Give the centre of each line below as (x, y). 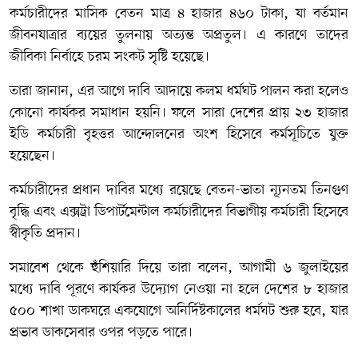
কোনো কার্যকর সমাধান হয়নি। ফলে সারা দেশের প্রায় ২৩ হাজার (179, 112)
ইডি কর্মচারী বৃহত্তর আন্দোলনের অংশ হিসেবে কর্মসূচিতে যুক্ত (179, 134)
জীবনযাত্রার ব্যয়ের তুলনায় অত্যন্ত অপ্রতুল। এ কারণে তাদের (179, 35)
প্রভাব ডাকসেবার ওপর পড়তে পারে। (101, 332)
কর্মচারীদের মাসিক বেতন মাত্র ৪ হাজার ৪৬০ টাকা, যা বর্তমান (179, 13)
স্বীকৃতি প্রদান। (45, 233)
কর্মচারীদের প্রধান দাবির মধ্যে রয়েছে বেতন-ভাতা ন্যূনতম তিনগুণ (179, 190)
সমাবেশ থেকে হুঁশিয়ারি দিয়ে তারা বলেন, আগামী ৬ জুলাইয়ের (179, 267)
